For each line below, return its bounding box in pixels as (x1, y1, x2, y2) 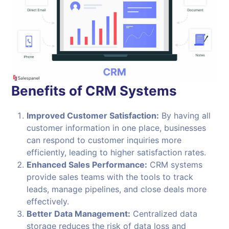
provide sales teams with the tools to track (27, 172, 194, 182)
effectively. (27, 196, 70, 207)
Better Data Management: (27, 209, 131, 219)
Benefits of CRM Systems (11, 83, 177, 99)
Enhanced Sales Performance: (27, 159, 148, 170)
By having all (159, 110, 211, 121)
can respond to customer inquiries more (27, 135, 182, 146)
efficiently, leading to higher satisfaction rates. (27, 147, 207, 158)
